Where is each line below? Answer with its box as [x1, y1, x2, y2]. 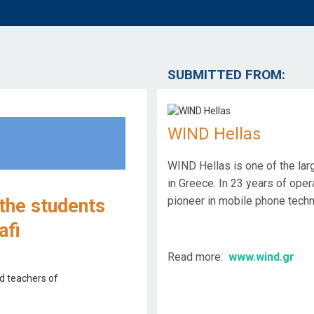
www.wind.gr [228, 250, 294, 264]
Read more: [168, 250, 226, 264]
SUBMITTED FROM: [168, 67, 285, 83]
